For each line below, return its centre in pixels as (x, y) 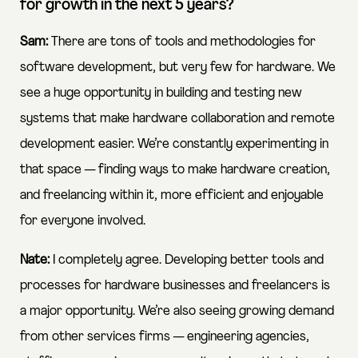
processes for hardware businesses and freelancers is (175, 285)
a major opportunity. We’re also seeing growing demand (177, 311)
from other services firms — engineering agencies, (165, 336)
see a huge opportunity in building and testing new (161, 93)
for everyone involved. (83, 221)
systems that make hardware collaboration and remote (177, 118)
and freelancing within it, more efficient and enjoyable (172, 195)
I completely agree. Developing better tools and (187, 260)
